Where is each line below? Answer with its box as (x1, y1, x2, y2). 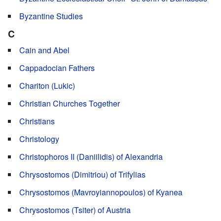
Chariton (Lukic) (19, 80, 75, 92)
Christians (19, 115, 55, 127)
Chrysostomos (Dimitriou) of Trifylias (19, 169, 146, 181)
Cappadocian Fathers (19, 62, 95, 74)
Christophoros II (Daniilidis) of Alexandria (19, 151, 163, 163)
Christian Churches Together (19, 98, 120, 110)
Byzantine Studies (19, 10, 83, 22)
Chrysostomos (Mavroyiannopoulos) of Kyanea (19, 186, 183, 198)
